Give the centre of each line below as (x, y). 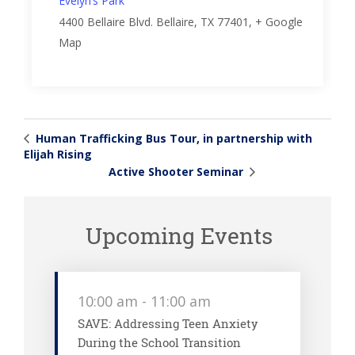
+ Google (279, 22)
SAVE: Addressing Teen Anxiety (168, 323)
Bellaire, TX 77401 (202, 22)
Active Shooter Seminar (177, 171)
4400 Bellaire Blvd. (105, 22)
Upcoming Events (176, 235)
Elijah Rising (58, 155)
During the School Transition (159, 342)
